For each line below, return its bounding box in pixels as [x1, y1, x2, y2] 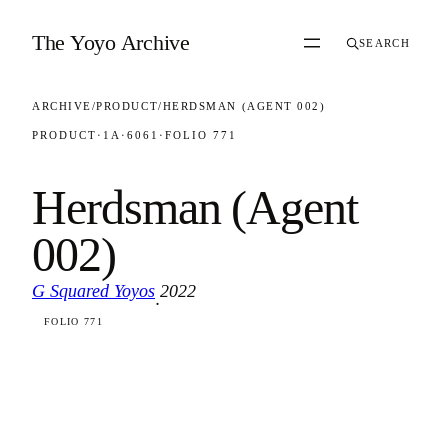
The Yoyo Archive [32, 30, 190, 55]
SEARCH [359, 37, 410, 49]
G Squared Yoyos [32, 280, 155, 301]
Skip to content [7, 10, 114, 29]
